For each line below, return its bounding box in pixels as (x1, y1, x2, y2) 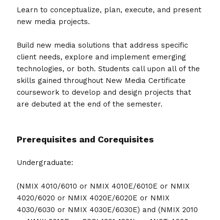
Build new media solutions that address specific (17, 41, 189, 50)
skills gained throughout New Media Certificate (17, 76, 186, 85)
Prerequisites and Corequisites (17, 134, 154, 145)
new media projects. (17, 17, 90, 27)
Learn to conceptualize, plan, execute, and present (17, 5, 202, 15)
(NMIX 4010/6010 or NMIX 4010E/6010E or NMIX (17, 182, 190, 191)
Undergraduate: (17, 158, 74, 167)
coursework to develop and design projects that (17, 88, 192, 97)
